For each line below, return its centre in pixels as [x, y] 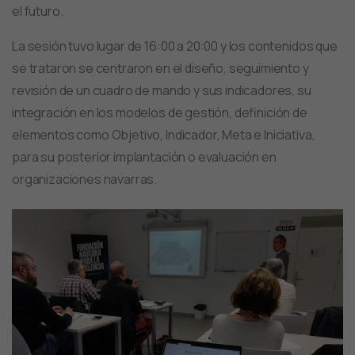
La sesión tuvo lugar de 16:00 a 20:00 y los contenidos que [175, 46]
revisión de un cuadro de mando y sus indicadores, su [162, 91]
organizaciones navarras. [85, 179]
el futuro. [38, 11]
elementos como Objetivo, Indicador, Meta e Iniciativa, [164, 135]
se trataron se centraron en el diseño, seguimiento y [160, 69]
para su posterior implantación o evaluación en [144, 157]
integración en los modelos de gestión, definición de [160, 113]
